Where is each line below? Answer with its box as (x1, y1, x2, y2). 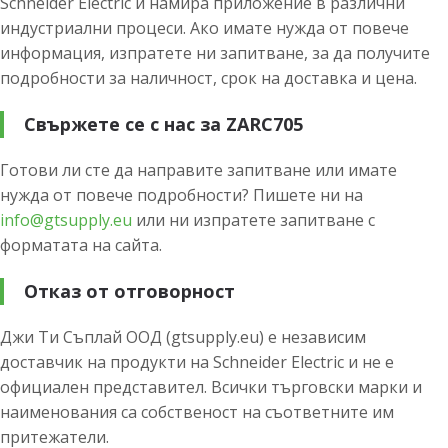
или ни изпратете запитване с (132, 208, 375, 231)
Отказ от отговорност (24, 278, 235, 303)
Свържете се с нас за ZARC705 (24, 111, 303, 136)
